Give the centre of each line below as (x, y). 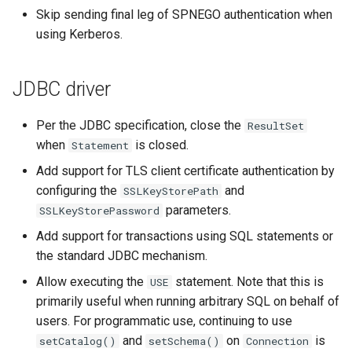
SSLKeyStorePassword (100, 211)
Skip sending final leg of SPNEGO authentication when (184, 15)
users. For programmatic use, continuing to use (164, 321)
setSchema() (185, 341)
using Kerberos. (79, 34)
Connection (278, 341)
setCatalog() (78, 341)
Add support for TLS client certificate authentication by (185, 171)
